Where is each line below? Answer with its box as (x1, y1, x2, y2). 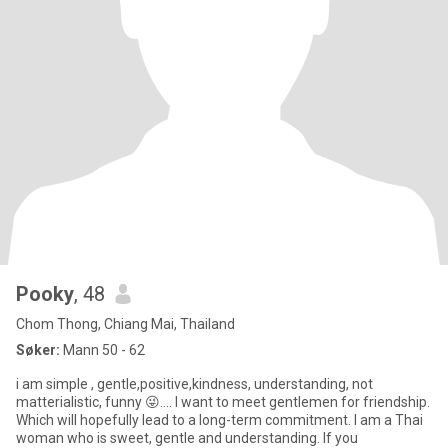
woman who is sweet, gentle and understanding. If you (323, 430, 358, 446)
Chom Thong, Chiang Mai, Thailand (16, 316, 235, 332)
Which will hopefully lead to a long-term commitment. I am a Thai (16, 412, 354, 428)
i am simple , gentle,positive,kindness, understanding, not (16, 376, 373, 392)
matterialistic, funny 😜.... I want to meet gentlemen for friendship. (16, 394, 430, 410)
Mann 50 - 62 (60, 342, 145, 358)
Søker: (16, 342, 60, 358)
